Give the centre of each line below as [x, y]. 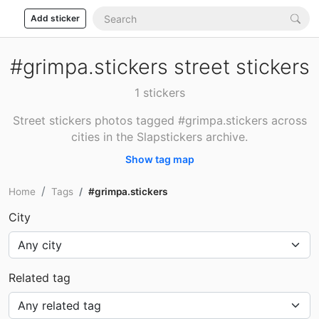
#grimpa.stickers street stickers [159, 67]
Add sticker [55, 18]
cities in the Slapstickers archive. [159, 137]
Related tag [40, 278]
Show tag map [159, 159]
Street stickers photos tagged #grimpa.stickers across [159, 120]
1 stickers [159, 93]
